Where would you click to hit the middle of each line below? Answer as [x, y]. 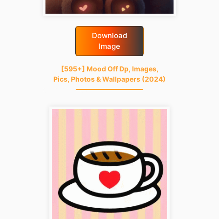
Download [109, 35]
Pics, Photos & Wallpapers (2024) [109, 79]
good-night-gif [65, 89]
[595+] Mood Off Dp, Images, [109, 68]
